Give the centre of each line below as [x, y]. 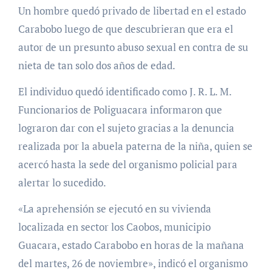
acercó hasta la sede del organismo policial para [127, 164]
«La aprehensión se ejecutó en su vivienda [114, 208]
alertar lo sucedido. [62, 182]
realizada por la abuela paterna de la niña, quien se [135, 146]
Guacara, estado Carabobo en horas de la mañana [131, 245]
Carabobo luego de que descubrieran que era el [125, 29]
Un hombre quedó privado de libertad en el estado [21, 10]
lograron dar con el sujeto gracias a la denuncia [126, 127]
